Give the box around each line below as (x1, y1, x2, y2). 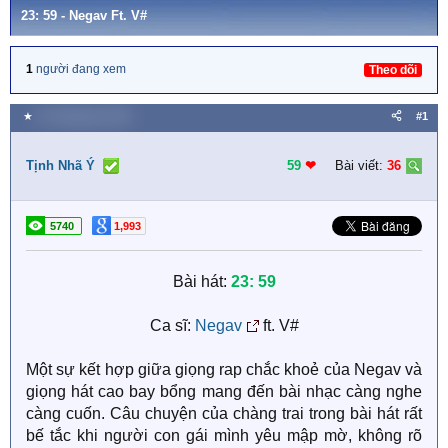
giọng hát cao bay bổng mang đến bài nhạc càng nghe (26, 383, 422, 400)
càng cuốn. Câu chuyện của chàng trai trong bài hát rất (26, 405, 422, 422)
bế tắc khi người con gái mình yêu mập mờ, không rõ (26, 427, 422, 444)
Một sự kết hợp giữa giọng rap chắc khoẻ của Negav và (26, 361, 422, 378)
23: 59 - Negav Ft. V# (21, 8, 147, 23)
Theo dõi (369, 63, 417, 77)
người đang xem (36, 62, 126, 76)
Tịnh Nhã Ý (26, 158, 95, 173)
